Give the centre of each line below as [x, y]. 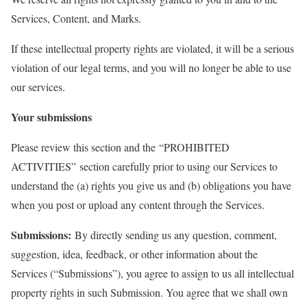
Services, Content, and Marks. [76, 18]
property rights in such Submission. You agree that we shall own [149, 292]
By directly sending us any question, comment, [174, 235]
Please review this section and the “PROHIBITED [120, 147]
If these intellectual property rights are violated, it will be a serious [152, 48]
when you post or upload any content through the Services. [138, 205]
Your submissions [51, 117]
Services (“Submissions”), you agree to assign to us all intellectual [152, 273]
